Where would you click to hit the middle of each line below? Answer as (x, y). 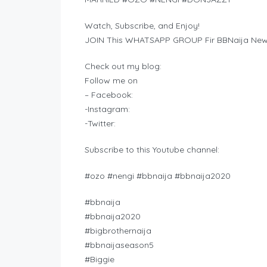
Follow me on (111, 81)
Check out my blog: (123, 66)
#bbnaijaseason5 (119, 245)
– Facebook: (109, 95)
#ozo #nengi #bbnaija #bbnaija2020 (158, 176)
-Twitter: (100, 124)
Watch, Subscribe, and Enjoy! (142, 26)
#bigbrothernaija (118, 231)
